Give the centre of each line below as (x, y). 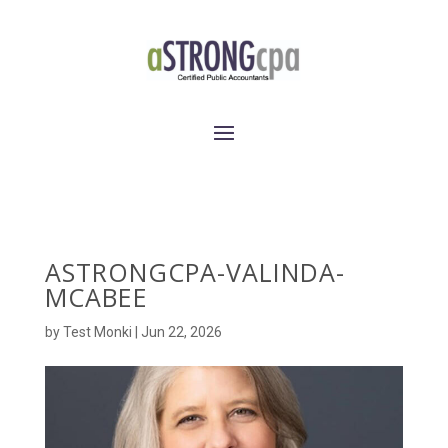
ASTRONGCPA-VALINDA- (194, 272)
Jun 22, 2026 (181, 332)
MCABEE (96, 297)
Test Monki (97, 332)
